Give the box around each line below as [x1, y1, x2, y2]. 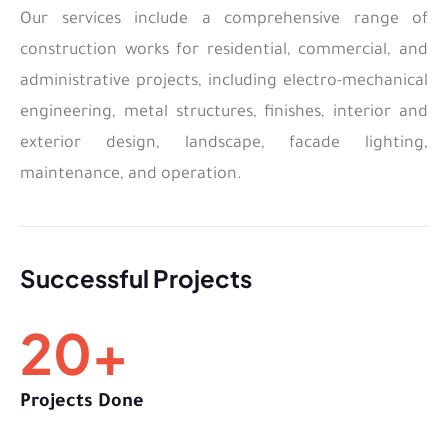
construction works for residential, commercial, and [20, 41, 428, 60]
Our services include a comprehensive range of [20, 10, 428, 29]
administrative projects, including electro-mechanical [20, 72, 428, 91]
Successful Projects [20, 262, 252, 293]
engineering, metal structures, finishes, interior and [20, 103, 428, 122]
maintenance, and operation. [20, 165, 242, 184]
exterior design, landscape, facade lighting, [20, 134, 428, 153]
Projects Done [20, 392, 144, 413]
